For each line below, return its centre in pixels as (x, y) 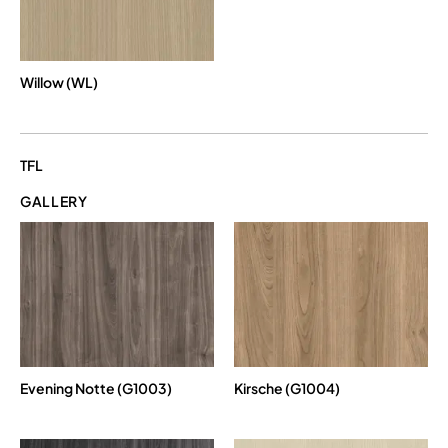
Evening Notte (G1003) (96, 388)
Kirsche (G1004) (287, 388)
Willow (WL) (59, 81)
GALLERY (54, 200)
